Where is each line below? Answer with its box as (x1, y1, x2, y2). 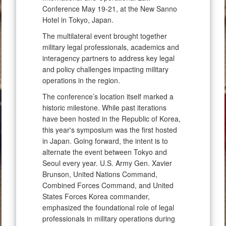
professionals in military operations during (42, 213, 175, 224)
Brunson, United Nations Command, (42, 169, 157, 180)
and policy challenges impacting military (42, 64, 168, 75)
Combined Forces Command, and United (42, 180, 174, 191)
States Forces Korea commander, (42, 191, 150, 202)
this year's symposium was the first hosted (42, 125, 177, 135)
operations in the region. (42, 75, 120, 86)
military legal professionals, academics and (42, 42, 179, 52)
